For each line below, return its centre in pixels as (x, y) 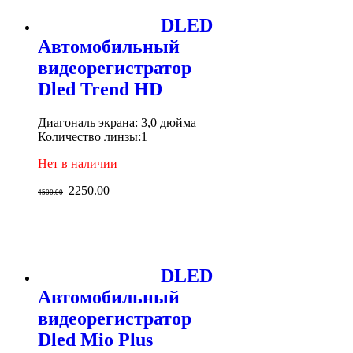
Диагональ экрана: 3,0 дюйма (117, 123)
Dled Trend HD (100, 89)
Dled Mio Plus (95, 340)
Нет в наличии (78, 164)
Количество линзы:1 (93, 137)
